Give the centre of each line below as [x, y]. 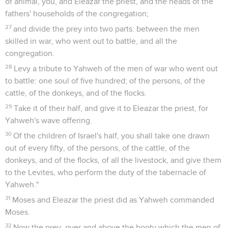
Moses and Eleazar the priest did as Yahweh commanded [113, 200]
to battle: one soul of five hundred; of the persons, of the [105, 81]
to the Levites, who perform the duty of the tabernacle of [106, 172]
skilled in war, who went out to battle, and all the [91, 41]
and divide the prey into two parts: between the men [107, 29]
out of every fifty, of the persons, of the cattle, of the [97, 148]
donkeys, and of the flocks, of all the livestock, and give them [113, 160]
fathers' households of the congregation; [77, 13]
